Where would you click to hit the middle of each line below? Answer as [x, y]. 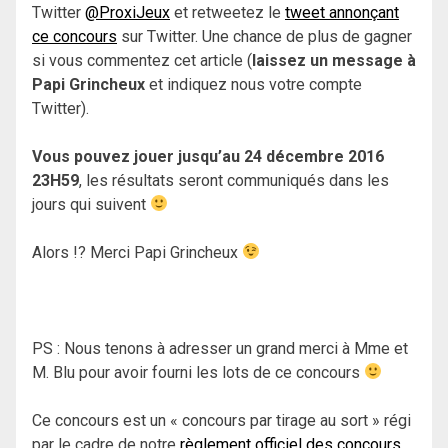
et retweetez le [227, 12]
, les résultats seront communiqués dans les [234, 180]
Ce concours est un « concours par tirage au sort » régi [221, 420]
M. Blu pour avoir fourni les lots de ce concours [198, 372]
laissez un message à [334, 60]
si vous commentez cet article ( [142, 60]
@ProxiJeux [127, 12]
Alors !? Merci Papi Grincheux [137, 252]
